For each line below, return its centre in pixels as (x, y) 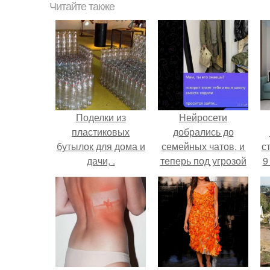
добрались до (203, 132)
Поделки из (101, 117)
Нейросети (203, 117)
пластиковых (101, 132)
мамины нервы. (203, 175)
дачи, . (101, 161)
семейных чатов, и (203, 146)
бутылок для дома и (101, 146)
